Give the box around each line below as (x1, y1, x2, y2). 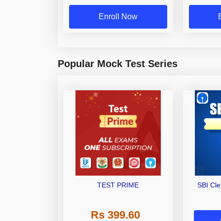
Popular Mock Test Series (58, 58, 178, 70)
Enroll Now (98, 12, 138, 21)
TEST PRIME (97, 181, 139, 189)
